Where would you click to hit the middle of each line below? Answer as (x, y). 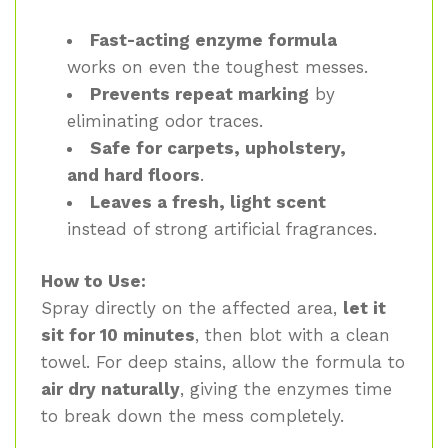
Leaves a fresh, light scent (207, 201)
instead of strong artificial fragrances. (221, 228)
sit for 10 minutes (118, 335)
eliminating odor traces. (164, 120)
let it (364, 308)
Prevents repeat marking (199, 93)
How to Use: (93, 281)
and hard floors (133, 174)
